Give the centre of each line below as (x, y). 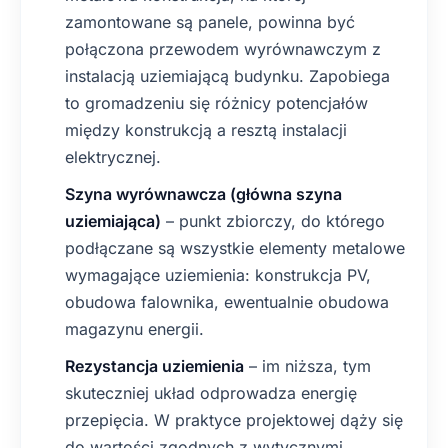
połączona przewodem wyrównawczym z (223, 49)
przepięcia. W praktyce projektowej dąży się (234, 420)
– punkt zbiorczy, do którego (273, 221)
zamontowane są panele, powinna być (210, 22)
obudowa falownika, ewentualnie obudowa (227, 302)
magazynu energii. (134, 329)
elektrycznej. (113, 157)
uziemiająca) (113, 221)
